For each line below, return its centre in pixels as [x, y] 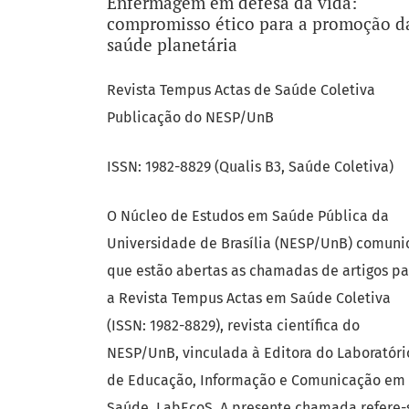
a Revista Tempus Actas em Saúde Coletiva [249, 299]
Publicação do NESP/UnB [190, 118]
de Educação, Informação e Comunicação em [256, 381]
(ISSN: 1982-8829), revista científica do [233, 326]
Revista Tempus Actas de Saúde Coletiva [241, 90]
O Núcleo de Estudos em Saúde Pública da [248, 216]
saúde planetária [172, 45]
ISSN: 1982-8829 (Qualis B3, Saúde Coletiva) [250, 167]
